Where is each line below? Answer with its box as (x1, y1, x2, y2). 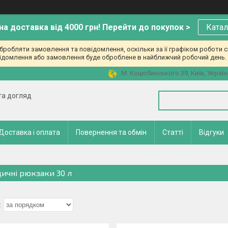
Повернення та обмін (76, 128, 147, 136)
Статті (162, 128, 183, 136)
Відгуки (199, 128, 224, 136)
